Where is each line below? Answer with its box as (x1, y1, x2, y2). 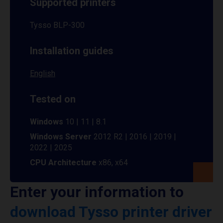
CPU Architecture (30, 158, 99, 167)
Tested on (30, 93, 76, 105)
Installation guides (30, 45, 113, 57)
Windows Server (30, 132, 92, 141)
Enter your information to (10, 183, 184, 201)
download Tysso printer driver (10, 203, 212, 221)
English (30, 69, 55, 78)
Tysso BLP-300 (30, 20, 85, 30)
